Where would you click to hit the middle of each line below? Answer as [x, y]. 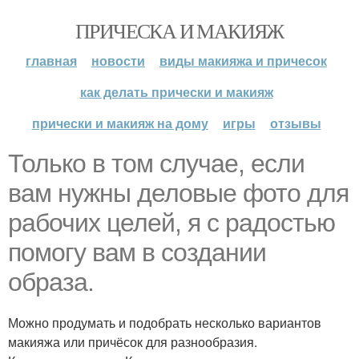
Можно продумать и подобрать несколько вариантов [165, 323]
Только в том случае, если [156, 163]
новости [118, 61]
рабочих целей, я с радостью [171, 223]
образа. [51, 282]
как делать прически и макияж [176, 92]
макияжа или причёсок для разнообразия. [133, 342]
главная [51, 61]
